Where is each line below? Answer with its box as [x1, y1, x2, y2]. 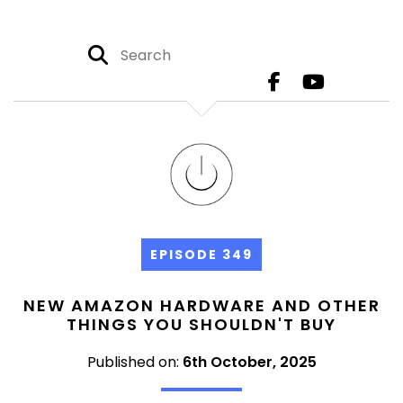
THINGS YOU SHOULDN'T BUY [67, 313, 336, 336]
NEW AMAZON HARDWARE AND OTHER [22, 294, 381, 317]
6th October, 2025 [182, 352, 317, 372]
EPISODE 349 [150, 246, 253, 264]
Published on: [86, 352, 183, 372]
